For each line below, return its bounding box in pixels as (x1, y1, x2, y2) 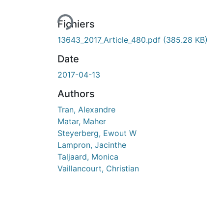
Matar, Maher (57, 116, 106, 126)
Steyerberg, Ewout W (57, 128, 137, 138)
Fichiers (57, 18, 95, 30)
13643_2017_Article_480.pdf (57, 34, 163, 45)
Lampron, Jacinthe (57, 139, 126, 150)
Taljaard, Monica (57, 151, 118, 162)
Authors (57, 87, 95, 100)
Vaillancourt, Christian (57, 163, 139, 173)
